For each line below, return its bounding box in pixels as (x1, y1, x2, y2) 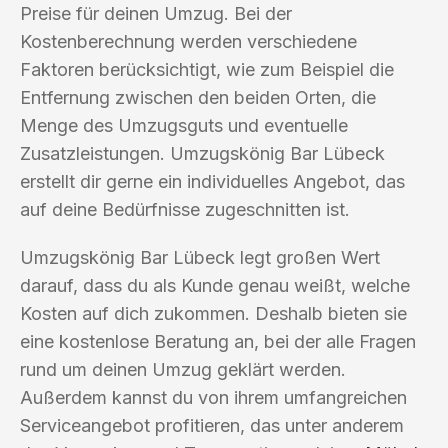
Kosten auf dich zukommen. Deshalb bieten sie (20, 302, 407, 324)
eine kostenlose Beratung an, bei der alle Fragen (20, 330, 416, 352)
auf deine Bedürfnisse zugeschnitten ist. (20, 198, 350, 220)
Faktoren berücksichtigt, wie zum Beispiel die (20, 58, 394, 80)
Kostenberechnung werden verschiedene (20, 30, 357, 52)
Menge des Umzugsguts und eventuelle (20, 114, 348, 136)
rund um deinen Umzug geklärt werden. (20, 358, 346, 380)
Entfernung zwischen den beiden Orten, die (20, 86, 376, 108)
